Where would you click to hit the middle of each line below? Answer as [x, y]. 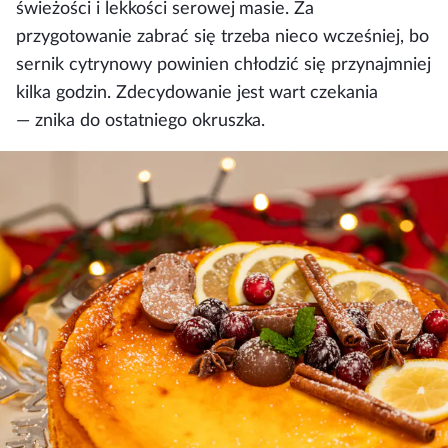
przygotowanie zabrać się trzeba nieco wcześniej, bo [223, 36]
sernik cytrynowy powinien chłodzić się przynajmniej [224, 64]
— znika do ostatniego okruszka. [141, 120]
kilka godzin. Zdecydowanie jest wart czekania [197, 92]
